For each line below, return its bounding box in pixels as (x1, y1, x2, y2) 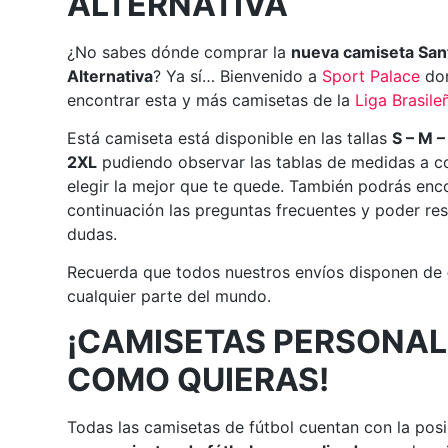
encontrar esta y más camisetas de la (67, 89, 356, 110)
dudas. (67, 223, 118, 244)
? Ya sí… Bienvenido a (153, 65, 323, 86)
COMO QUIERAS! (67, 359, 330, 399)
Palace (370, 65, 421, 86)
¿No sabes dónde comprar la (67, 41, 292, 62)
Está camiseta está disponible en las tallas (67, 127, 393, 148)
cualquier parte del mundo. (67, 286, 272, 307)
